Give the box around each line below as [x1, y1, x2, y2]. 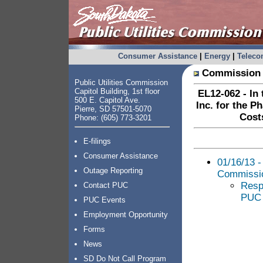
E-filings [83, 137, 111, 146]
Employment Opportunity [83, 210, 168, 219]
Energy [204, 52, 230, 60]
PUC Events [83, 195, 126, 204]
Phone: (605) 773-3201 [75, 113, 151, 122]
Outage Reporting [83, 166, 143, 175]
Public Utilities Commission [75, 78, 168, 87]
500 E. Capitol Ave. [75, 96, 140, 104]
